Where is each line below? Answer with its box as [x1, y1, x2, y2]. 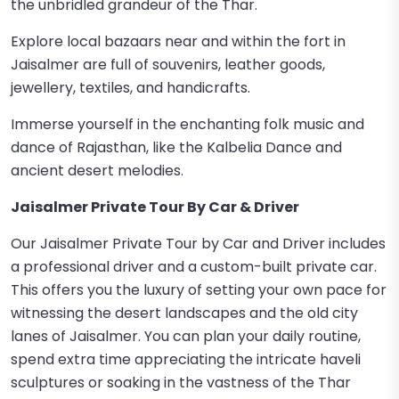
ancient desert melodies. [11, 160, 183, 181]
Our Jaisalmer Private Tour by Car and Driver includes [11, 233, 386, 254]
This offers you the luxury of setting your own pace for [11, 280, 387, 300]
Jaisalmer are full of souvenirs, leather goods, [11, 54, 325, 75]
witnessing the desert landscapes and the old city [11, 303, 358, 323]
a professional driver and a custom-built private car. [11, 256, 377, 277]
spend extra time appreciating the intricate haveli [11, 349, 361, 370]
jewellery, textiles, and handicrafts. [11, 77, 250, 98]
